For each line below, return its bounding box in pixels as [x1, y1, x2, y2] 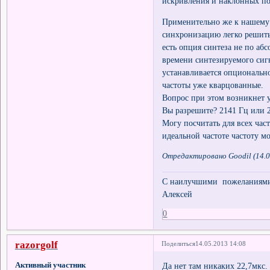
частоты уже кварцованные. [162, 80, 264, 90]
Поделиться [162, 239, 196, 247]
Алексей [162, 189, 193, 199]
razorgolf [14, 239, 58, 251]
